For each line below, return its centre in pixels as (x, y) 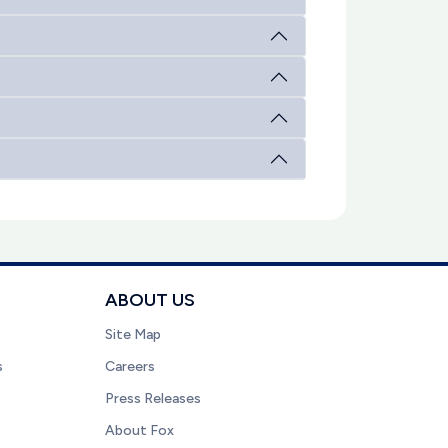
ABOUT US (149, 300)
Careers (129, 366)
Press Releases (152, 398)
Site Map (132, 334)
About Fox (139, 430)
